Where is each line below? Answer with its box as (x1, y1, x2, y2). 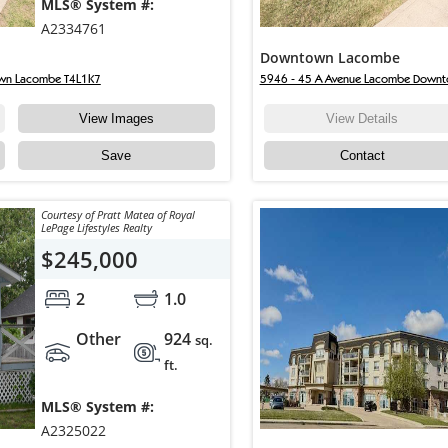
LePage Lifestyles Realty (40, 220, 152, 236)
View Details (326, 111, 399, 127)
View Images (78, 111, 154, 127)
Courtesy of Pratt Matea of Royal (40, 207, 195, 223)
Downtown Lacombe (259, 48, 400, 68)
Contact (339, 148, 385, 164)
